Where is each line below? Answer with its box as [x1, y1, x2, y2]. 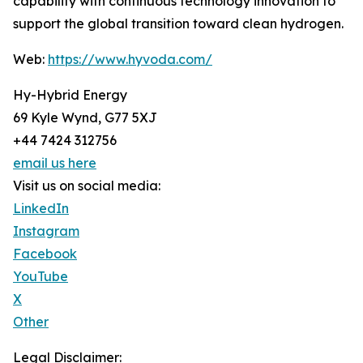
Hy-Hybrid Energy [13, 87, 127, 104]
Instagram [13, 223, 79, 240]
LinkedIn [13, 200, 69, 217]
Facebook [13, 246, 77, 263]
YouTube [13, 268, 68, 285]
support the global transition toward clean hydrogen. [13, 15, 344, 32]
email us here [13, 155, 96, 172]
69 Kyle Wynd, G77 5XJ [13, 109, 157, 126]
